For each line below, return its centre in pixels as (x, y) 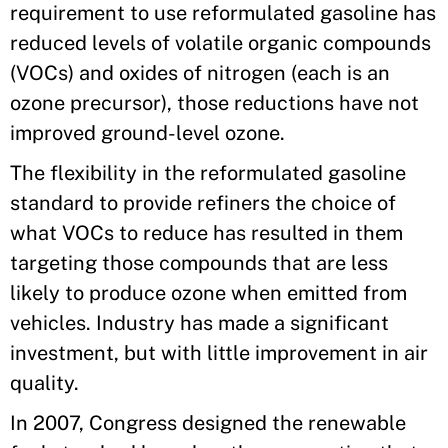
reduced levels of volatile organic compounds (220, 43)
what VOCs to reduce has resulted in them (206, 233)
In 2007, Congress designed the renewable (208, 423)
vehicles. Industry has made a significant (199, 323)
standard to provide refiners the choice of (203, 203)
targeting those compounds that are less (199, 263)
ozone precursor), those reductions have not (214, 103)
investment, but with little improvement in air (219, 353)
